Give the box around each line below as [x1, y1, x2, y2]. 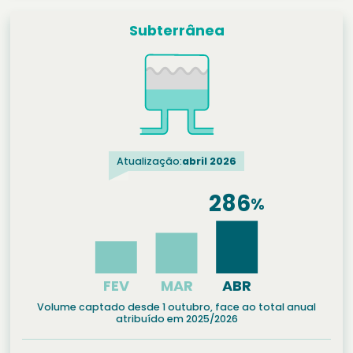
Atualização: [117, 154, 182, 169]
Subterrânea [128, 20, 225, 41]
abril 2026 [182, 154, 236, 169]
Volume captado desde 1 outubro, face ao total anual [37, 300, 316, 314]
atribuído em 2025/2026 [115, 312, 238, 326]
